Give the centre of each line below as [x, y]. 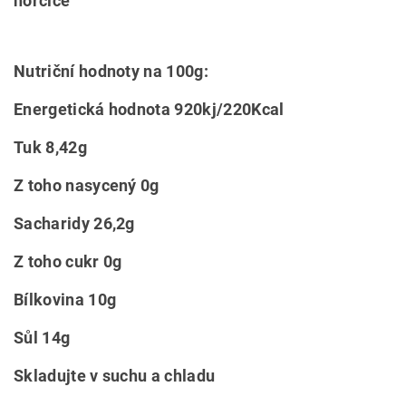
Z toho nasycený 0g [87, 185]
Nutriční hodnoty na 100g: [111, 71]
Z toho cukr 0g [68, 261]
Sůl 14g [42, 338]
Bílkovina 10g [65, 300]
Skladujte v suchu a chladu [115, 376]
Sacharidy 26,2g [74, 223]
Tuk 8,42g [50, 147]
